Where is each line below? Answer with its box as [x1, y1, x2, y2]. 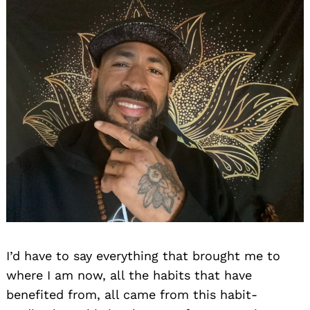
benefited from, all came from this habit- [6, 287, 257, 302]
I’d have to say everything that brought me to [6, 248, 280, 264]
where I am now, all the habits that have [6, 268, 252, 283]
